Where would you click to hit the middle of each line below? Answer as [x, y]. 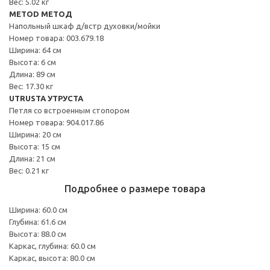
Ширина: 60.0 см [38, 209]
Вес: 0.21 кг [29, 170]
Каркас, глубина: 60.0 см [52, 246]
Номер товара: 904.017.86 [56, 122]
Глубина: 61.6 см [38, 221]
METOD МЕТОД [41, 14]
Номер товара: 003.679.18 [56, 38]
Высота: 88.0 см [38, 234]
